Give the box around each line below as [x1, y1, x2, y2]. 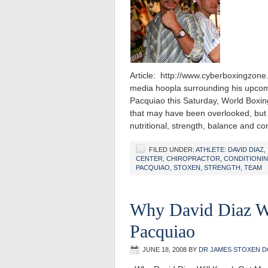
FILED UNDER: [149, 146, 196, 153]
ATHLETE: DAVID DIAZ [196, 146, 264, 153]
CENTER [136, 155, 163, 162]
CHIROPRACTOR [166, 155, 220, 162]
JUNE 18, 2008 [142, 246, 187, 253]
